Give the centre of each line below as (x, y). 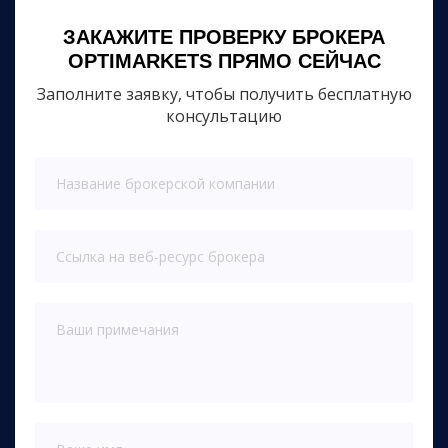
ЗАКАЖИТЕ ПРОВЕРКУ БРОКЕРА (224, 37)
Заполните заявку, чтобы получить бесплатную (224, 94)
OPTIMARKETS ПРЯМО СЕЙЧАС (224, 61)
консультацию (224, 116)
